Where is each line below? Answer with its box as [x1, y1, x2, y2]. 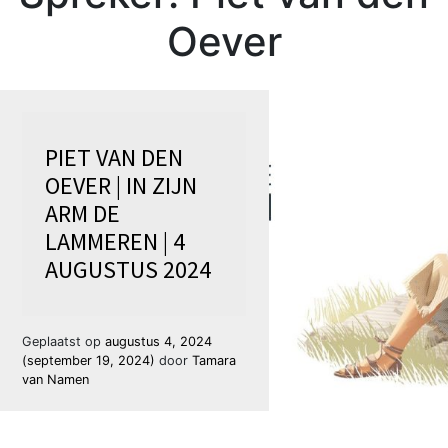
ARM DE [44, 198, 120, 230]
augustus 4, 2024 [105, 334, 213, 350]
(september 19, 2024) [22, 353, 160, 369]
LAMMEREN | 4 [44, 226, 185, 258]
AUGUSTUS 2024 [44, 254, 211, 286]
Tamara [192, 353, 237, 369]
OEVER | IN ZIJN [44, 170, 197, 202]
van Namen [22, 372, 90, 388]
